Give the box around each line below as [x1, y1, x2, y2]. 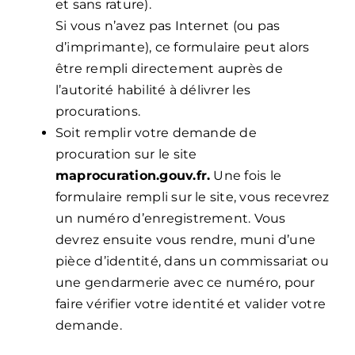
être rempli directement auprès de [55, 60, 283, 76]
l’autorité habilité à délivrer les [55, 82, 251, 97]
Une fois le [210, 167, 282, 183]
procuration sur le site [55, 146, 197, 162]
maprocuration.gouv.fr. [55, 167, 211, 183]
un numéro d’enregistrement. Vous [55, 210, 286, 226]
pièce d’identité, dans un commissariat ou [55, 253, 329, 269]
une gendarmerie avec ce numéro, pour [55, 274, 315, 290]
